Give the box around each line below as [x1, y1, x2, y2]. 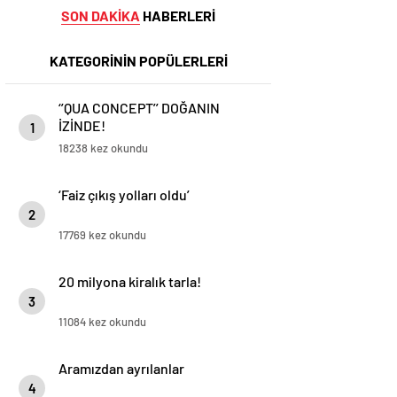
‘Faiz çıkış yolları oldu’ [58, 186, 190, 203]
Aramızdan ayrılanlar [58, 360, 184, 377]
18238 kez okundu [58, 141, 148, 155]
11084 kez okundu [58, 315, 146, 329]
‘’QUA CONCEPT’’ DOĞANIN [58, 99, 220, 116]
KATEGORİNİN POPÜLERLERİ [49, 52, 228, 69]
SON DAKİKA [61, 7, 140, 24]
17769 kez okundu [58, 228, 146, 242]
